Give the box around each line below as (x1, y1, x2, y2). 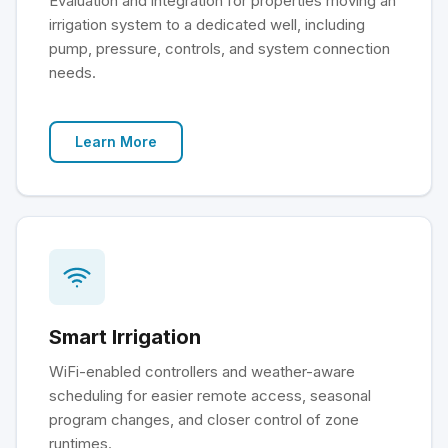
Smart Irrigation (49, 325, 201, 349)
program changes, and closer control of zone (49, 410, 359, 429)
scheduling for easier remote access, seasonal (49, 386, 371, 405)
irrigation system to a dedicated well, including (49, 15, 365, 34)
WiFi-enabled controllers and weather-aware (49, 362, 355, 381)
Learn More (75, 133, 157, 150)
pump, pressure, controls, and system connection (49, 39, 390, 58)
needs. (49, 63, 96, 82)
